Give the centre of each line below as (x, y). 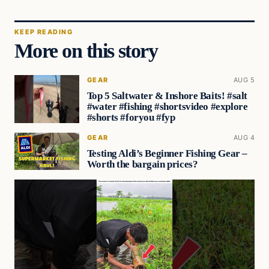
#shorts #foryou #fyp (131, 118)
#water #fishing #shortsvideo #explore (167, 107)
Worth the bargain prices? (142, 164)
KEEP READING (44, 32)
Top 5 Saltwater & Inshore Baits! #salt (167, 96)
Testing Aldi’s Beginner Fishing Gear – (167, 153)
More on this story (86, 51)
